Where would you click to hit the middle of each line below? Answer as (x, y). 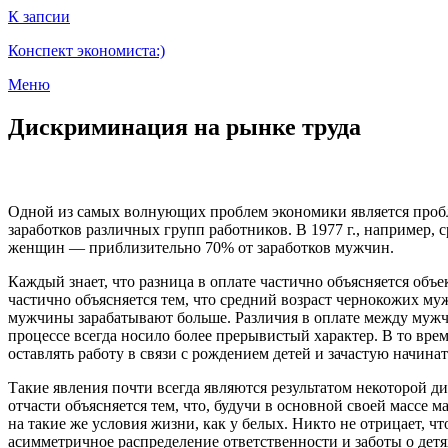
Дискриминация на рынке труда (184, 126)
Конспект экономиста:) (86, 50)
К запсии (39, 16)
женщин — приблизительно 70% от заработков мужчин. (201, 247)
